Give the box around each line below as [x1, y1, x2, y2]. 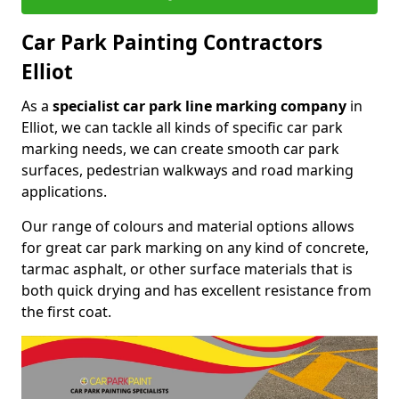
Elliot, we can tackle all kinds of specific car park [21, 117, 343, 137]
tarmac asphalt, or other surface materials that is [21, 258, 353, 279]
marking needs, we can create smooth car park [21, 138, 339, 159]
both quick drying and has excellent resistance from [21, 280, 371, 300]
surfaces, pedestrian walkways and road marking [21, 159, 354, 180]
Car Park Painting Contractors [21, 28, 322, 56]
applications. [21, 181, 107, 201]
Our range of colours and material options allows [21, 216, 354, 236]
